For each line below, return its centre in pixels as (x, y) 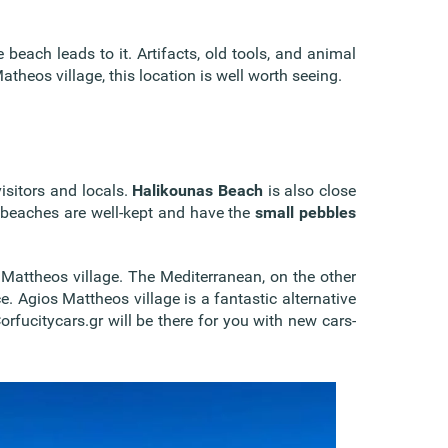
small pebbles (306, 212)
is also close (309, 190)
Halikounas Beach (197, 190)
